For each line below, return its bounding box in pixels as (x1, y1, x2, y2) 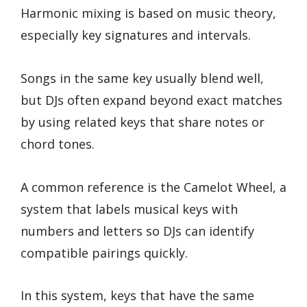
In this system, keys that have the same (21, 287, 254, 304)
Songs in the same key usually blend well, (21, 69, 264, 86)
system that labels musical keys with (21, 200, 238, 217)
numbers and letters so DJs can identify (21, 222, 254, 239)
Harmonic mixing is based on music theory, (21, 5, 276, 22)
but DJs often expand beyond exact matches (21, 91, 282, 108)
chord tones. (21, 135, 95, 152)
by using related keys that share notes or (21, 113, 265, 130)
